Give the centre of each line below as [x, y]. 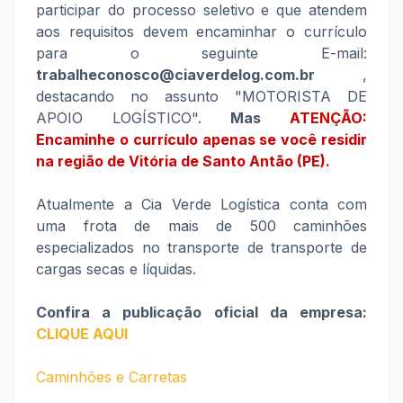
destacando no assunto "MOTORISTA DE [201, 96]
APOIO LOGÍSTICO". [134, 118]
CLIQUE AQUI [82, 334]
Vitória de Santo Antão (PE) [227, 161]
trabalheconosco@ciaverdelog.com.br [175, 75]
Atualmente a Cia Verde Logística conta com [201, 204]
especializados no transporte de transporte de [201, 247]
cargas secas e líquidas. [116, 269]
